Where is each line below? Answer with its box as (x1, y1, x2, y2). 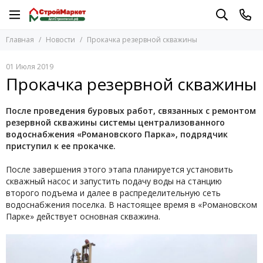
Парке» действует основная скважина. (6, 211, 160, 222)
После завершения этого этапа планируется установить (6, 164, 233, 175)
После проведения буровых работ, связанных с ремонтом (6, 105, 256, 116)
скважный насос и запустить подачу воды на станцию (6, 176, 222, 187)
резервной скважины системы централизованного (6, 117, 225, 128)
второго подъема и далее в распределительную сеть (6, 187, 221, 198)
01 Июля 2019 (6, 62, 53, 72)
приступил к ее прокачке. (6, 140, 116, 151)
